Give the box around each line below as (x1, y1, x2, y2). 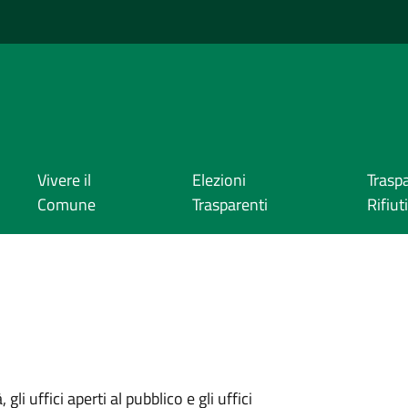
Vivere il (36, 168, 91, 193)
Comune (36, 192, 96, 218)
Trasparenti (191, 192, 268, 218)
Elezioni (191, 168, 246, 193)
